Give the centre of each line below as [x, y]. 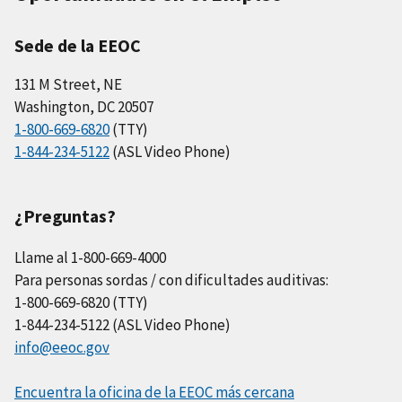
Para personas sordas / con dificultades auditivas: [171, 280]
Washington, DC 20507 [84, 106]
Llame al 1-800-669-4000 [90, 258]
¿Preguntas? [65, 216]
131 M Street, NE [68, 84]
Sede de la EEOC [78, 45]
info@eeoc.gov [62, 348]
